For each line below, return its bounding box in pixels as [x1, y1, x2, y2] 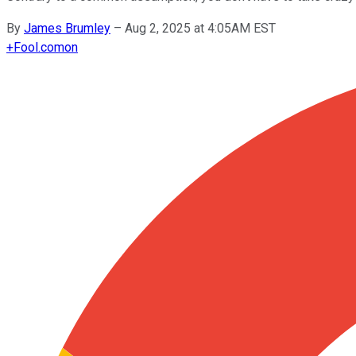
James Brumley [24, 20, 110, 36]
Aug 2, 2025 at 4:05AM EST [125, 20, 276, 36]
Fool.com [14, 39, 64, 55]
